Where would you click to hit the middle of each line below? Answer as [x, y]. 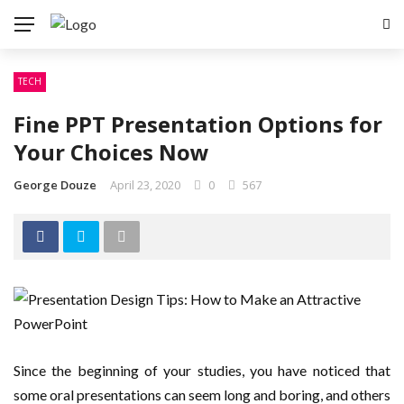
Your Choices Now [111, 152]
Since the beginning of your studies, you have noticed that [202, 371]
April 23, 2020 [145, 185]
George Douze [55, 185]
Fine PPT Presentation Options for [198, 124]
